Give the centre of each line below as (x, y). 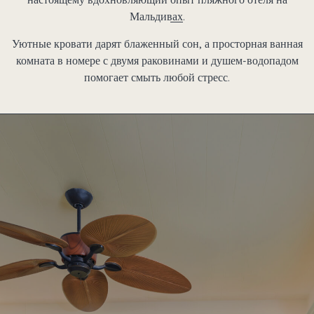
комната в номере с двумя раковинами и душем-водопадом (157, 61)
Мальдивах (156, 16)
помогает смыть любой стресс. (157, 77)
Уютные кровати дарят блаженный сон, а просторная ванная (157, 44)
